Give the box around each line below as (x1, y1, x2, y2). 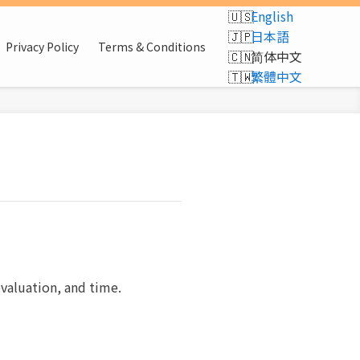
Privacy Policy (6, 39, 79, 55)
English (251, 6, 293, 26)
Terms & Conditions (98, 39, 206, 55)
